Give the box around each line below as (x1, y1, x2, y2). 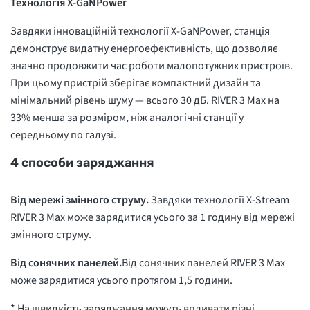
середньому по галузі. (10, 127, 116, 143)
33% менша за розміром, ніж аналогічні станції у (10, 110, 244, 126)
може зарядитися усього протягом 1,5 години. (10, 273, 235, 289)
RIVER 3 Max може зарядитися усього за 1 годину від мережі (10, 210, 295, 226)
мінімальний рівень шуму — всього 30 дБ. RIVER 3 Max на (10, 93, 280, 109)
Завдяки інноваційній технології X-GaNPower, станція (10, 24, 270, 39)
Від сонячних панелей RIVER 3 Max (122, 255, 285, 271)
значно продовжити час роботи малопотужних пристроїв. (10, 58, 293, 74)
